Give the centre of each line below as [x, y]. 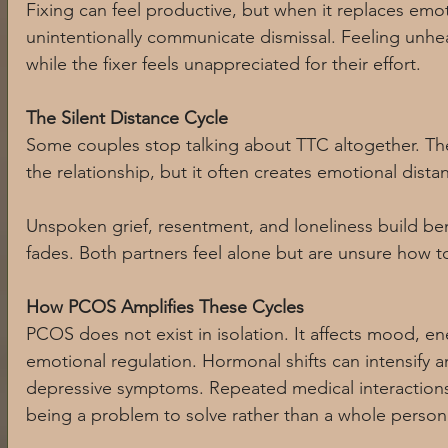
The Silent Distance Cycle [127, 118]
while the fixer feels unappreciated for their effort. [223, 64]
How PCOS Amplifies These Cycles [165, 307]
